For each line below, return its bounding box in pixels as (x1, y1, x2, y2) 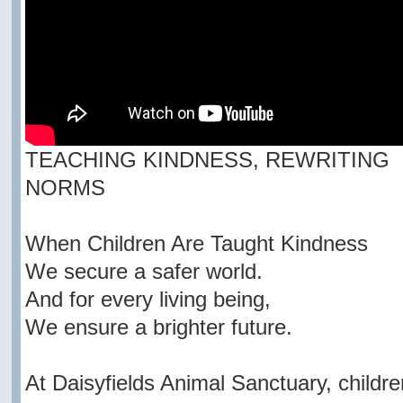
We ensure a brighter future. (24, 315, 292, 340)
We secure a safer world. (24, 259, 263, 284)
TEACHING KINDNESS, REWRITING (24, 148, 390, 173)
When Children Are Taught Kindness (24, 231, 368, 256)
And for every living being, (24, 287, 271, 312)
